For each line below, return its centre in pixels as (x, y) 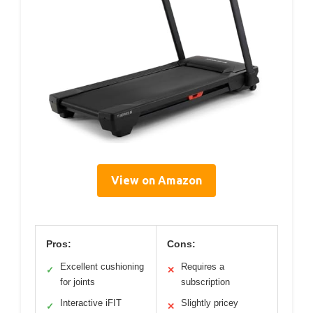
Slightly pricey (210, 303)
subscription (205, 282)
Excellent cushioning (102, 266)
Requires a (203, 266)
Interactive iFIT (91, 303)
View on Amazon (156, 180)
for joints (78, 282)
